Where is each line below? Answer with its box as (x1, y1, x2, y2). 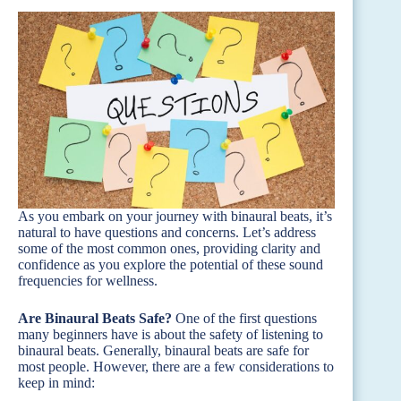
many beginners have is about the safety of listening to (18, 326, 323, 342)
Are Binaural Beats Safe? (18, 310, 172, 326)
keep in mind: (18, 374, 95, 390)
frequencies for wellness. (18, 272, 158, 288)
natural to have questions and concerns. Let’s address (18, 224, 316, 240)
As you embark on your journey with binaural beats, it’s (18, 208, 332, 224)
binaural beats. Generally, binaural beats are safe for (18, 342, 309, 358)
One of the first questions (172, 310, 317, 326)
